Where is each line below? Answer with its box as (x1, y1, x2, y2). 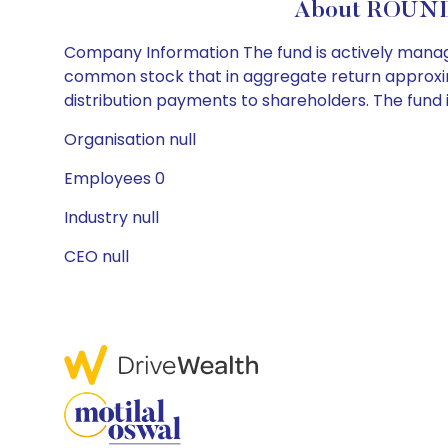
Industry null (64, 206, 159, 229)
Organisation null (64, 128, 196, 151)
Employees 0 (64, 167, 165, 190)
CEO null (64, 245, 129, 268)
